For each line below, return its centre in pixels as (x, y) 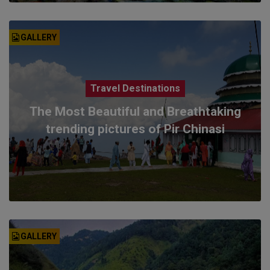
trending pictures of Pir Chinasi (135, 129)
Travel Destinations (135, 88)
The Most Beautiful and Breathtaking (135, 111)
